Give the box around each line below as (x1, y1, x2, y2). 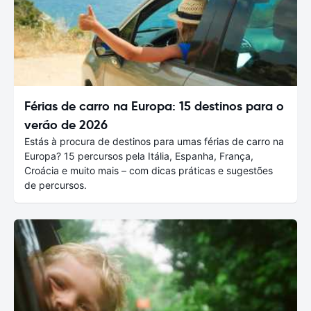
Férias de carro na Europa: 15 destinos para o (24, 97, 284, 114)
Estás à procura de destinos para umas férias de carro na (24, 135, 284, 147)
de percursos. (24, 178, 87, 191)
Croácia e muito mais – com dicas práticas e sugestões (24, 164, 273, 176)
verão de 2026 (24, 116, 108, 133)
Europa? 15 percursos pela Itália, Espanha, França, (24, 149, 253, 162)
